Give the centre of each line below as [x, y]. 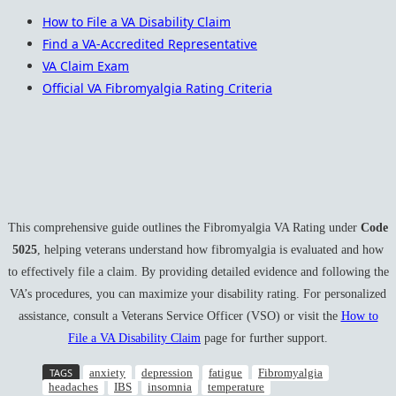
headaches [73, 386]
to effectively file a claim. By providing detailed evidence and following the [198, 272]
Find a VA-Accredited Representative [150, 44]
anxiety [107, 372]
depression [167, 372]
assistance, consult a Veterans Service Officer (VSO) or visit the [179, 316]
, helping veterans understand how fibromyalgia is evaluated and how [210, 250]
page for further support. [264, 339]
